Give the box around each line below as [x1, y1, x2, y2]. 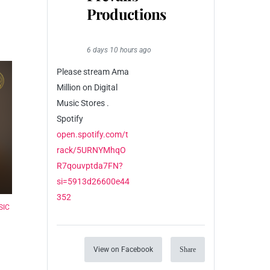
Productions [86, 4, 166, 24]
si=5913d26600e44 [56, 176, 130, 186]
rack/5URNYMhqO [56, 145, 126, 155]
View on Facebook [93, 245, 153, 254]
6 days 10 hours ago [86, 45, 151, 54]
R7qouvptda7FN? [56, 160, 123, 171]
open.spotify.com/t [56, 129, 128, 139]
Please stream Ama [56, 66, 129, 77]
